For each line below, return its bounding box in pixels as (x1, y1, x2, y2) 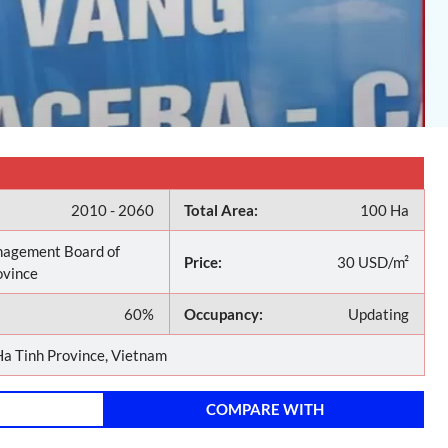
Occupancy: (183, 304, 263, 323)
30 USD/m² (337, 252, 410, 271)
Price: (183, 252, 222, 271)
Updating (348, 304, 410, 323)
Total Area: (183, 200, 258, 219)
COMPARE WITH (205, 400, 324, 419)
